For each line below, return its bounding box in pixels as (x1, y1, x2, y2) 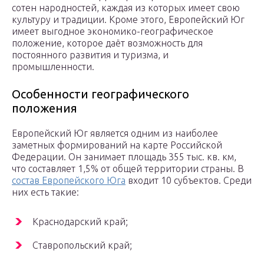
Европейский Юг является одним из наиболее (12, 128, 218, 139)
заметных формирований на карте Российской (12, 140, 222, 151)
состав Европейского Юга (12, 175, 126, 186)
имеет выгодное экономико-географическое (12, 26, 213, 37)
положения (12, 101, 77, 115)
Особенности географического (12, 87, 189, 101)
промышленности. (12, 61, 94, 72)
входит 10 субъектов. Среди (126, 175, 252, 186)
